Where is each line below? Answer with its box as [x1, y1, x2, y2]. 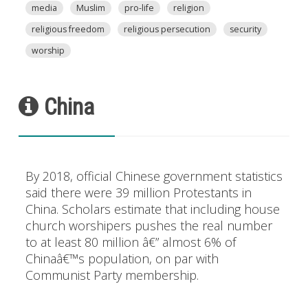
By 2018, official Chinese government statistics [25, 167, 283, 184]
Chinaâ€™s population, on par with [25, 250, 219, 267]
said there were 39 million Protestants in [25, 184, 252, 201]
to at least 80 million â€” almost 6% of [25, 233, 236, 250]
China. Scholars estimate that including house [25, 200, 280, 217]
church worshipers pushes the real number [25, 217, 272, 234]
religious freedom [31, 23, 104, 35]
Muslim [76, 1, 105, 14]
